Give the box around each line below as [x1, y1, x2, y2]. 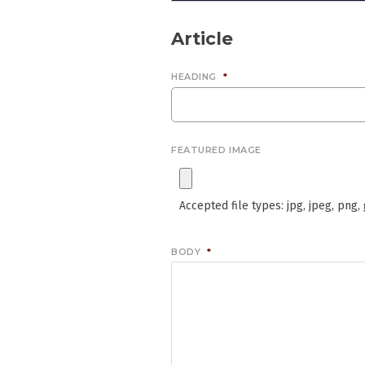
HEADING [171, 71, 217, 83]
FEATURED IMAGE [171, 143, 262, 156]
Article [171, 27, 234, 49]
